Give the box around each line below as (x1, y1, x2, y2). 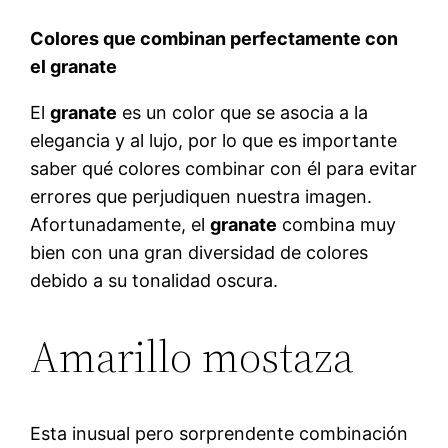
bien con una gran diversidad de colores (30, 241, 369, 263)
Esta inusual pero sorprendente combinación (30, 422, 409, 444)
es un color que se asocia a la (117, 101, 369, 123)
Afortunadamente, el (30, 213, 211, 235)
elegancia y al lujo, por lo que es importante (30, 129, 398, 151)
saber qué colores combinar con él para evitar (30, 157, 418, 179)
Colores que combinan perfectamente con (30, 27, 399, 49)
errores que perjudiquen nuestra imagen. (30, 185, 373, 207)
